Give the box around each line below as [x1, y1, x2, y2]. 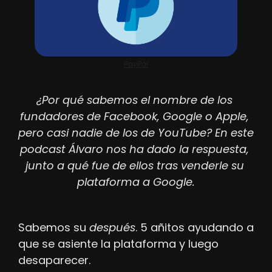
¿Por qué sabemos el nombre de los [36, 92, 233, 107]
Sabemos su [18, 219, 89, 235]
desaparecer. [18, 252, 90, 268]
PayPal [124, 58, 148, 69]
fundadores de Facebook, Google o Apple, [20, 108, 249, 124]
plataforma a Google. [77, 174, 195, 189]
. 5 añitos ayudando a [135, 219, 254, 235]
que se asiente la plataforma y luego [18, 236, 219, 251]
